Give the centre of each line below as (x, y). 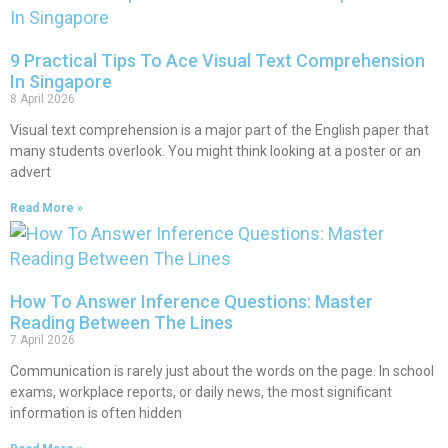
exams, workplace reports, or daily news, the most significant (201, 392)
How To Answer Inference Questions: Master (191, 301)
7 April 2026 (42, 340)
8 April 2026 (42, 99)
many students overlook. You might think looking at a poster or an (215, 151)
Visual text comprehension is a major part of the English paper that (219, 130)
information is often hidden (96, 413)
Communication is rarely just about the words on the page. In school (222, 371)
